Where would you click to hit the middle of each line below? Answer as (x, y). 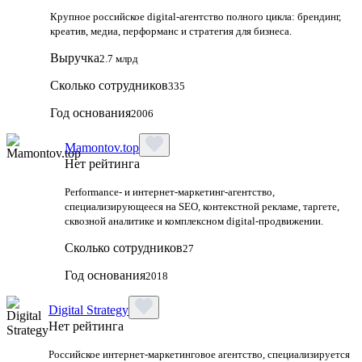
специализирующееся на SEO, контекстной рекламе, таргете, (202, 206)
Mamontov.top (102, 147)
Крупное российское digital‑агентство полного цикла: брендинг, (196, 16)
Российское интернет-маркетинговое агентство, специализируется (199, 354)
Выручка (75, 57)
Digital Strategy (88, 309)
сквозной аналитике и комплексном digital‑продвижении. (194, 221)
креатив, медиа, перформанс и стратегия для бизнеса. (171, 31)
